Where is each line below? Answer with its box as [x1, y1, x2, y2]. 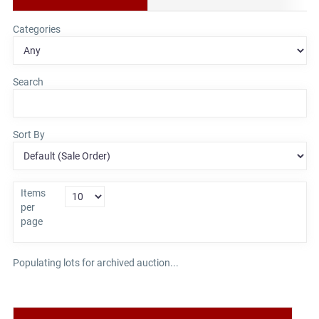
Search [12, 76, 43, 88]
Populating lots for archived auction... [12, 256, 179, 268]
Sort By [12, 129, 45, 141]
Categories [12, 23, 61, 36]
